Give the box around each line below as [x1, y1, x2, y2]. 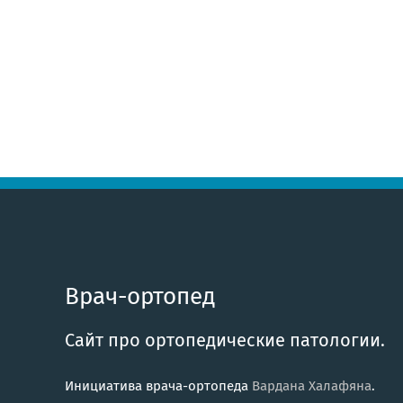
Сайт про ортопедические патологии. [65, 328, 385, 351]
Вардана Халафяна [252, 377, 372, 394]
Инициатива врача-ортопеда [65, 377, 252, 394]
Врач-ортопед [65, 282, 216, 310]
